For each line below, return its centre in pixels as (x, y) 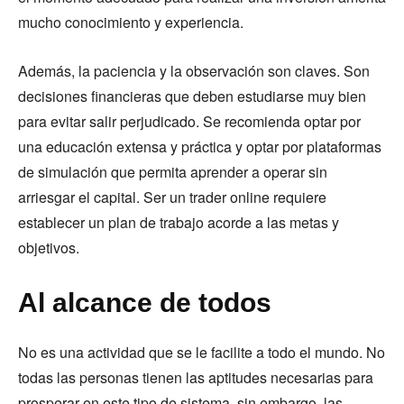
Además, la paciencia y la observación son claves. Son (194, 70)
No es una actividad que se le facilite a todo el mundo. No (202, 352)
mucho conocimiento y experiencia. (131, 22)
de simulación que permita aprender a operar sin (173, 171)
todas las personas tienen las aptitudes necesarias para (196, 377)
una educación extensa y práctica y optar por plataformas (200, 146)
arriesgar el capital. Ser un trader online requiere (172, 197)
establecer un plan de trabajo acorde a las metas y (179, 222)
